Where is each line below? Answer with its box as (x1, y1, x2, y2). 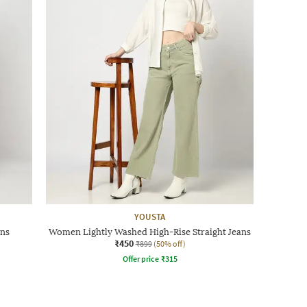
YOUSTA (134, 210, 165, 223)
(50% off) (153, 238, 186, 249)
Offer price (122, 253, 159, 264)
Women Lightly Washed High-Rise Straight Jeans (49, 226, 251, 237)
